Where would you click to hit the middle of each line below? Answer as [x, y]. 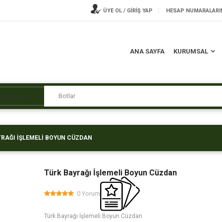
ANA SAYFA [147, 51]
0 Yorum [88, 194]
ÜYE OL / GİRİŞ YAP [127, 11]
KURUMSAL [191, 51]
